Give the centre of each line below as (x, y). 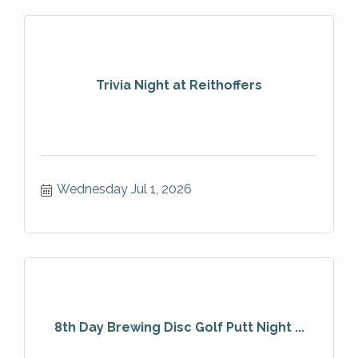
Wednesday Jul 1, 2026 (124, 189)
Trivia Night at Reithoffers (179, 85)
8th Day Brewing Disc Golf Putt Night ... (179, 327)
